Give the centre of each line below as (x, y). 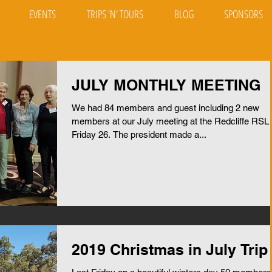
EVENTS (42, 14)
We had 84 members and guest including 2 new (165, 108)
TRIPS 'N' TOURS (115, 14)
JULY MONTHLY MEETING (166, 85)
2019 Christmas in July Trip (170, 250)
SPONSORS (243, 14)
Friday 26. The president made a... (139, 134)
